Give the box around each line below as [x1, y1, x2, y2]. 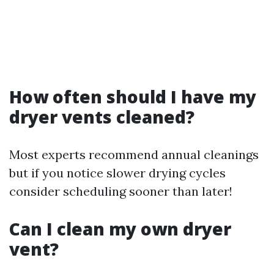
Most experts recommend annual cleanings [9, 147, 259, 162]
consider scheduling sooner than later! [9, 183, 232, 199]
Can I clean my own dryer [9, 217, 231, 240]
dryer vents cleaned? [9, 105, 194, 128]
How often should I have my [9, 85, 256, 108]
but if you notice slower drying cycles [9, 165, 226, 180]
